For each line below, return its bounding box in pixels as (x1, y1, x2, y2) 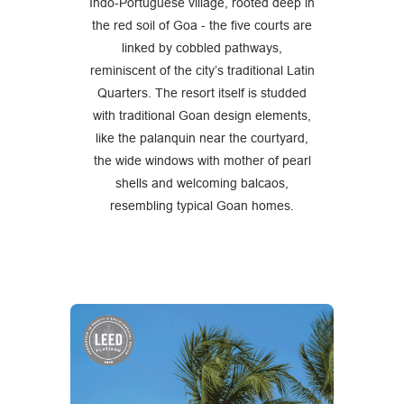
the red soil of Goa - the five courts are (92, 17, 312, 32)
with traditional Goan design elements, (93, 107, 311, 123)
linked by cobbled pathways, (122, 40, 282, 55)
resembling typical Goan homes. (110, 197, 294, 213)
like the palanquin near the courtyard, (96, 130, 308, 145)
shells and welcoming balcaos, (115, 175, 289, 190)
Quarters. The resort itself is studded (97, 85, 307, 100)
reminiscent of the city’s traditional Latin (89, 62, 315, 78)
